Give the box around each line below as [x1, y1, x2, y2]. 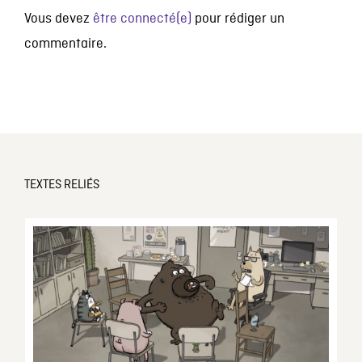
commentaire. [23, 36, 107, 53]
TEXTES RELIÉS [23, 177, 99, 194]
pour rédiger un [191, 11, 284, 28]
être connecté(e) [92, 11, 192, 28]
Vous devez [23, 11, 93, 28]
